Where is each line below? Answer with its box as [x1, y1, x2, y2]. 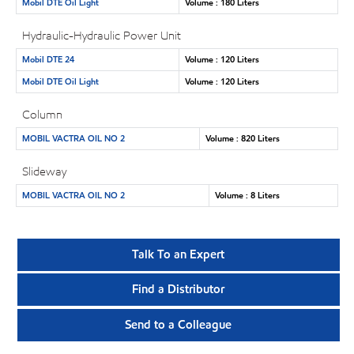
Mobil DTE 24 [21, 52, 74, 66]
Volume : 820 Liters [205, 131, 280, 145]
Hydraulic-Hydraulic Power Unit [22, 28, 182, 43]
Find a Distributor [132, 281, 225, 298]
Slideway [22, 164, 67, 179]
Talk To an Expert [132, 247, 225, 263]
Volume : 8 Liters [214, 188, 280, 201]
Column [22, 107, 63, 122]
